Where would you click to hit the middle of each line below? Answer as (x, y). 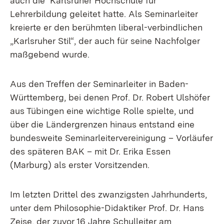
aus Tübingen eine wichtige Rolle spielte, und (102, 111)
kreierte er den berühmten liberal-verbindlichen (106, 27)
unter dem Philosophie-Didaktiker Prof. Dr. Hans (107, 208)
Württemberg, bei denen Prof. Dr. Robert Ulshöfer (110, 97)
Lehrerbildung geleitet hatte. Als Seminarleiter (104, 14)
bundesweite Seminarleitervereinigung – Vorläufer (111, 138)
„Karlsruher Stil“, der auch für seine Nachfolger (105, 41)
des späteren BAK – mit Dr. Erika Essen (90, 151)
